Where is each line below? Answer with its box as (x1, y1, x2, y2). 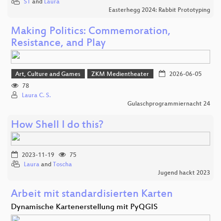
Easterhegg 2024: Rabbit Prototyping (109, 6, 210, 14)
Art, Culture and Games (15, 71, 81, 78)
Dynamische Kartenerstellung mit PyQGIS (11, 203, 158, 213)
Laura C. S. (22, 92, 51, 100)
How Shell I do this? (11, 119, 104, 132)
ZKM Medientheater (91, 71, 149, 78)
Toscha (53, 161, 72, 169)
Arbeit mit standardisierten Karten (11, 188, 173, 201)
